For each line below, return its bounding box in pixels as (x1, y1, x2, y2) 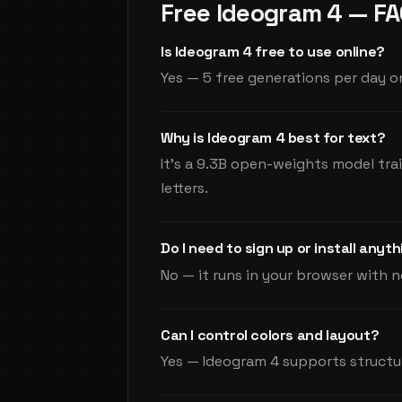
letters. (161, 179, 208, 198)
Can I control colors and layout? (161, 325, 380, 345)
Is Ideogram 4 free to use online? (161, 41, 385, 61)
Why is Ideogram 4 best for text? (161, 128, 386, 148)
